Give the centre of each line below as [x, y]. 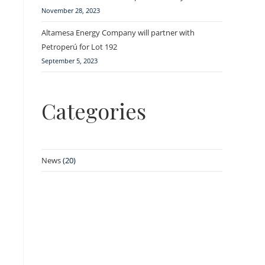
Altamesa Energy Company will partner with [118, 33]
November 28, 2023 [71, 11]
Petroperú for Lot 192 [79, 47]
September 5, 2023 [70, 61]
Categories [94, 111]
